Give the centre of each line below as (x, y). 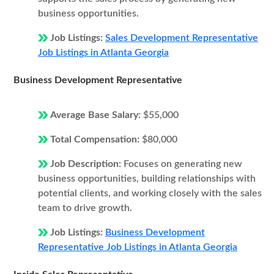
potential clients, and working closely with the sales (150, 193)
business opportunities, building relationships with (147, 179)
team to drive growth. (85, 208)
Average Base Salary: (97, 115)
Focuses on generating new (183, 164)
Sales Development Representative (182, 38)
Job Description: (87, 164)
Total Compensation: (96, 139)
